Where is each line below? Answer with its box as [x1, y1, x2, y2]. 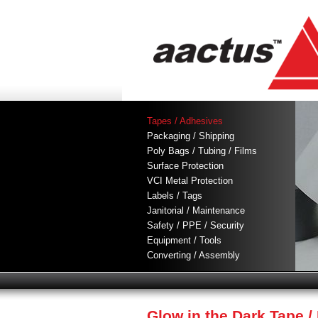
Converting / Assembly [147, 249, 240, 261]
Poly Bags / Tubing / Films [147, 145, 257, 156]
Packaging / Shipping [147, 130, 234, 141]
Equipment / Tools [147, 234, 221, 246]
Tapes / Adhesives [147, 115, 223, 126]
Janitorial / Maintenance [147, 204, 245, 216]
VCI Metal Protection [147, 175, 233, 186]
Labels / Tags [147, 190, 202, 201]
